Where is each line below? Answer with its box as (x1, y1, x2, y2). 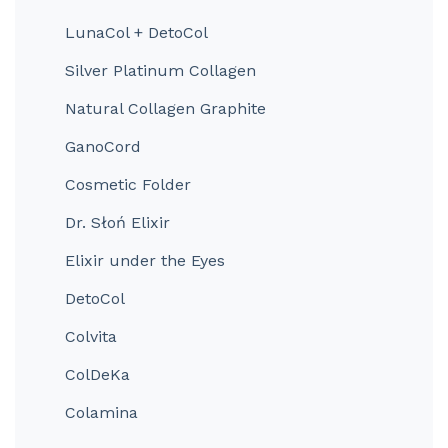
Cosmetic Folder (65, 175, 191, 194)
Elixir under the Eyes (65, 251, 225, 270)
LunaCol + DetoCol (65, 23, 208, 42)
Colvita (65, 327, 117, 346)
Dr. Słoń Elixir (65, 213, 170, 232)
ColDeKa (65, 365, 130, 384)
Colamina (65, 403, 138, 422)
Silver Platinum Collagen (65, 61, 256, 80)
